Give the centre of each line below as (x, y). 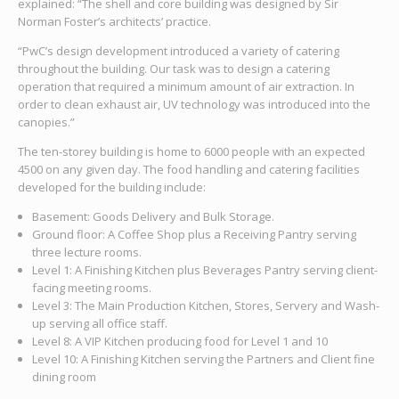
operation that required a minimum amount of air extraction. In (186, 86)
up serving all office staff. (99, 323)
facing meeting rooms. (91, 287)
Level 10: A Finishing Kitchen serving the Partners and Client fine (203, 358)
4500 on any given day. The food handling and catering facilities (188, 169)
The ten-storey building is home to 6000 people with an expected (191, 151)
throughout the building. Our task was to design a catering (173, 68)
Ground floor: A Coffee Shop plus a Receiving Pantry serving (194, 234)
